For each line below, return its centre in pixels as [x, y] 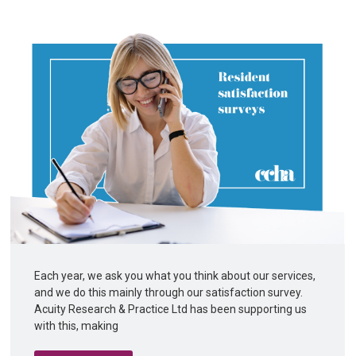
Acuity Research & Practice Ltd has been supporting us [171, 309]
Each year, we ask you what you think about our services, [175, 276]
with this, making [78, 326]
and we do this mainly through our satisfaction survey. [170, 292]
